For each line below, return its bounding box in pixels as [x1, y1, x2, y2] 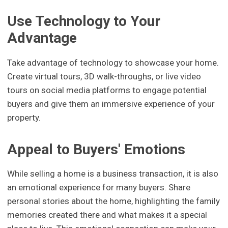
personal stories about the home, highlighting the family [7, 195, 220, 206]
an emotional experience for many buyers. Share [7, 182, 191, 192]
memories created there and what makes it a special [7, 209, 208, 220]
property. [7, 112, 41, 123]
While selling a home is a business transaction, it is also [7, 168, 219, 179]
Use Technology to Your [7, 13, 161, 30]
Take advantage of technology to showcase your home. [7, 57, 219, 68]
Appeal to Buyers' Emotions [7, 140, 186, 158]
